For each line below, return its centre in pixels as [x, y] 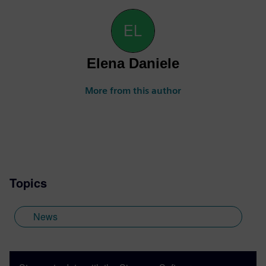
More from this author [133, 91]
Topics [28, 183]
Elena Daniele [133, 64]
